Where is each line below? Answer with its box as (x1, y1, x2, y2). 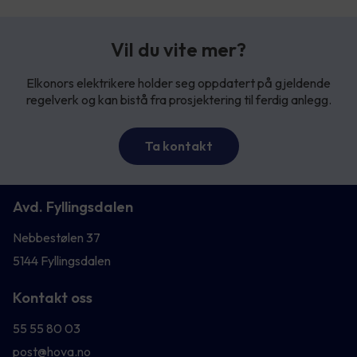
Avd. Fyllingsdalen (13, 198, 133, 217)
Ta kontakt (144, 138, 213, 155)
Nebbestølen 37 (13, 229, 100, 246)
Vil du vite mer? (111, 37, 246, 62)
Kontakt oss (13, 288, 92, 308)
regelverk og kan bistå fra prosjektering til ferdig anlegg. (25, 92, 331, 108)
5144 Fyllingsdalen (13, 253, 111, 269)
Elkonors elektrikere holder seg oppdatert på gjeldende (26, 75, 331, 92)
